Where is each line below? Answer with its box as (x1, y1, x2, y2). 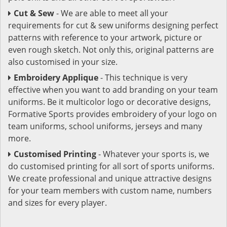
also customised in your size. (8, 56, 118, 67)
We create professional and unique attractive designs (8, 172, 212, 184)
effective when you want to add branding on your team (8, 84, 218, 95)
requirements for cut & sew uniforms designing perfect (8, 19, 218, 31)
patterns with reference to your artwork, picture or (8, 31, 202, 43)
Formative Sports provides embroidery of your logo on (8, 108, 217, 120)
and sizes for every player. (8, 197, 107, 208)
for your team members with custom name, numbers (8, 184, 212, 196)
